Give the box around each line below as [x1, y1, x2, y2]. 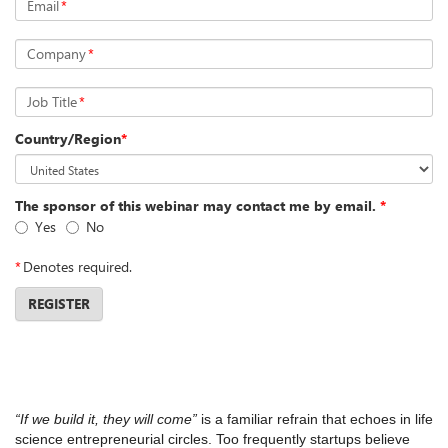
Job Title [27, 91, 77, 111]
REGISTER [28, 294, 90, 314]
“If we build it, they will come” [15, 411, 197, 428]
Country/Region [15, 128, 121, 148]
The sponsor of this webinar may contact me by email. [15, 195, 376, 215]
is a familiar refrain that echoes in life [197, 411, 433, 428]
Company [27, 43, 86, 63]
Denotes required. [23, 257, 132, 277]
